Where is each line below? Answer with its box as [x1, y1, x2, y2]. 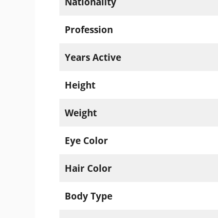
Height [64, 78, 95, 91]
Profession [64, 23, 113, 36]
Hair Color [64, 162, 112, 175]
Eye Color [64, 134, 108, 147]
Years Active [64, 51, 121, 64]
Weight [64, 106, 97, 119]
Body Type [64, 189, 112, 202]
